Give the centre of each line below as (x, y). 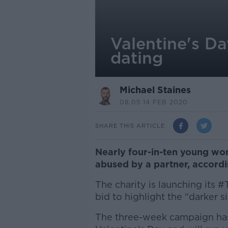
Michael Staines (155, 90)
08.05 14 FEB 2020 (153, 102)
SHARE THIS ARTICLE (130, 125)
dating (136, 58)
